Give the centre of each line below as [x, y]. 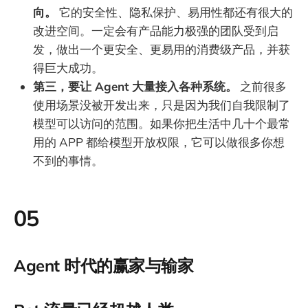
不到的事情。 [68, 161]
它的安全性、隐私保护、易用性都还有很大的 [175, 12]
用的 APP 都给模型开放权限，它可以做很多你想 [159, 142]
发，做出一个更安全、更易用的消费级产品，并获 [162, 49]
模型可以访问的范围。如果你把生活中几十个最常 [162, 124]
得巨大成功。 [68, 68]
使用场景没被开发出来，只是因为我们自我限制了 [162, 105]
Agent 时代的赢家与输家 [104, 265]
